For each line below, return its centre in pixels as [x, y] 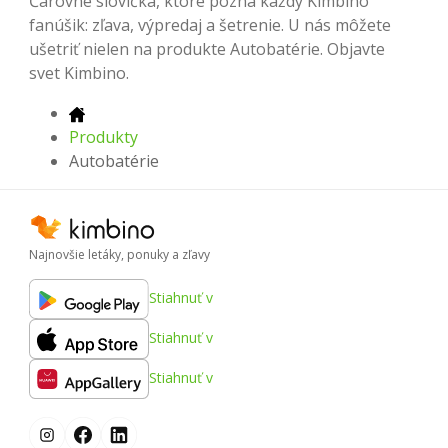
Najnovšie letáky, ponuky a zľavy [119, 254]
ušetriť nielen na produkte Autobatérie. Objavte [207, 49]
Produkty [103, 137]
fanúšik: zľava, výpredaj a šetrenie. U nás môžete [210, 25]
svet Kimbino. [79, 73]
